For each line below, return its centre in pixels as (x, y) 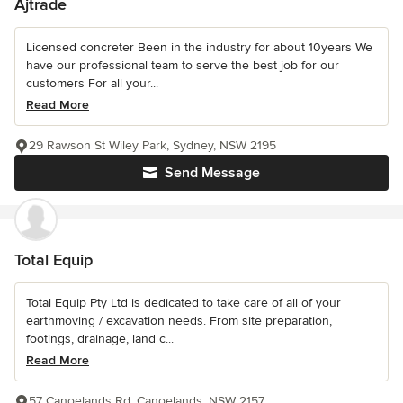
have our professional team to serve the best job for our (183, 65)
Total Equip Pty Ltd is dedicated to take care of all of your (184, 303)
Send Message (212, 173)
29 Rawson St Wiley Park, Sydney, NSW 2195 (152, 145)
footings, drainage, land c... (100, 339)
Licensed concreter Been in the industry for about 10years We (199, 47)
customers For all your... (92, 83)
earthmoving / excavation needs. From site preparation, (179, 321)
